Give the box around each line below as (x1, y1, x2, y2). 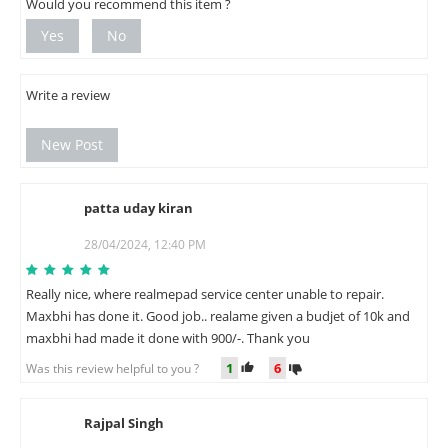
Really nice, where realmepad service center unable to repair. (26, 284, 384, 303)
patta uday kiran (84, 198, 193, 217)
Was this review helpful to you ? (26, 359, 211, 377)
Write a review (26, 85, 110, 104)
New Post (41, 134, 103, 154)
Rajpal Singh (84, 414, 164, 433)
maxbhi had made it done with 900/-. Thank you (26, 328, 310, 347)
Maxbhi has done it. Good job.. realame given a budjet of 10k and (26, 306, 410, 325)
